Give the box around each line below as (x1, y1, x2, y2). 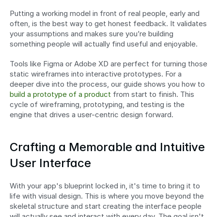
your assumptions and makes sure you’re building (10, 29, 173, 39)
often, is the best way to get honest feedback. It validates (10, 19, 207, 29)
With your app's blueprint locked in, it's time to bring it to (10, 181, 200, 191)
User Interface (10, 156, 91, 170)
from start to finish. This (111, 90, 194, 99)
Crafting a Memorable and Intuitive (10, 140, 205, 155)
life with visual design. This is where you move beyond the (10, 191, 204, 201)
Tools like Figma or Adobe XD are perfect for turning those (10, 59, 207, 69)
